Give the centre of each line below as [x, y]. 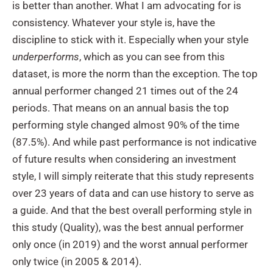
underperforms [46, 56]
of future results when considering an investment [124, 159]
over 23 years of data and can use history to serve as [133, 193]
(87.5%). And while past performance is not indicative [134, 142]
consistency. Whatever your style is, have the [114, 22]
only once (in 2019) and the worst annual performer [130, 244]
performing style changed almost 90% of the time [126, 125]
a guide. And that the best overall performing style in [132, 210]
